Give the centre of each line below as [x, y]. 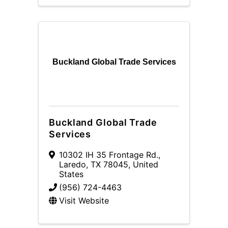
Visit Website [84, 201]
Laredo [73, 164]
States [71, 174]
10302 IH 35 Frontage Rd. [109, 155]
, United [143, 164]
